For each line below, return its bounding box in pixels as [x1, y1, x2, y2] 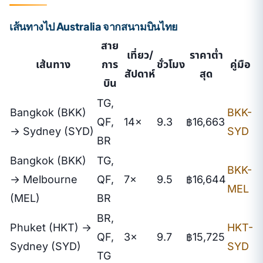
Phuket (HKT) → [10, 221, 92, 234]
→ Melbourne [10, 173, 77, 186]
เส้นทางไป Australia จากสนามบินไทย [9, 19, 178, 33]
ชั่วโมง [157, 58, 185, 70]
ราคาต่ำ [189, 49, 223, 61]
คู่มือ [230, 58, 251, 70]
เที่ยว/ [126, 49, 153, 61]
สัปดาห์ [124, 68, 155, 80]
